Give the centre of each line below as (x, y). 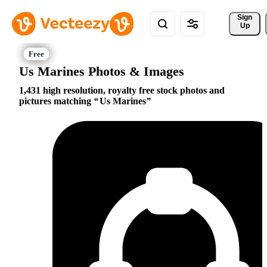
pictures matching (56, 101)
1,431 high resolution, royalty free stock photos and (122, 91)
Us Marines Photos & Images (102, 71)
